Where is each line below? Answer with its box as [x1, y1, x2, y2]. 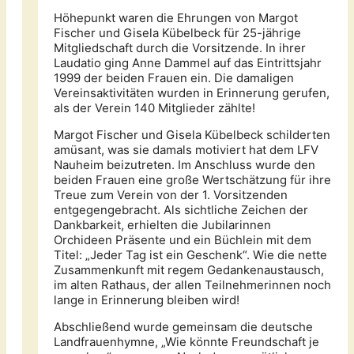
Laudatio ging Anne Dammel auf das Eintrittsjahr [54, 55, 322, 71]
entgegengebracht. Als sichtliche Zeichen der [54, 202, 308, 218]
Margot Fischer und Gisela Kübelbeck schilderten [54, 127, 330, 143]
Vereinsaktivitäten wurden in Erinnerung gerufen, [54, 85, 330, 101]
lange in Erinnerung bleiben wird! [54, 292, 239, 308]
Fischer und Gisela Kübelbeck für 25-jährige [54, 25, 301, 41]
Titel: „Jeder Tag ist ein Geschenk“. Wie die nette [54, 247, 327, 263]
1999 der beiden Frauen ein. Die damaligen [54, 70, 294, 86]
